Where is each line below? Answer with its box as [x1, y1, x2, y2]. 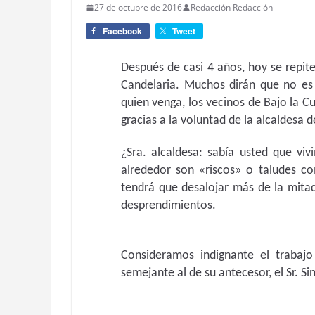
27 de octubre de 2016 [94, 1, 182, 13]
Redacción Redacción [191, 1, 273, 13]
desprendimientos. [121, 199, 219, 212]
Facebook [103, 25, 142, 37]
